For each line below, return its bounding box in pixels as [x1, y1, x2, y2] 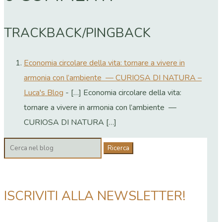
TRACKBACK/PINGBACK [4, 24, 151, 42]
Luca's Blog [24, 87, 63, 99]
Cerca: [3, 139, 24, 151]
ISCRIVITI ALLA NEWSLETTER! [4, 187, 185, 205]
